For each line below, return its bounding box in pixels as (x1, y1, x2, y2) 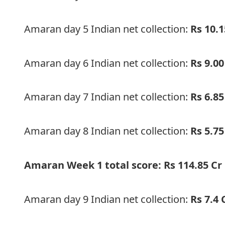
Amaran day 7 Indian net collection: (24, 90, 191, 104)
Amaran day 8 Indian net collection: (24, 124, 191, 138)
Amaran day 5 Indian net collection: (24, 22, 191, 36)
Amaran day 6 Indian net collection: (24, 56, 191, 70)
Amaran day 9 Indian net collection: (24, 192, 191, 206)
